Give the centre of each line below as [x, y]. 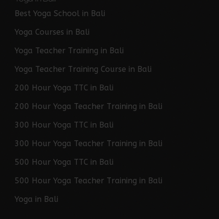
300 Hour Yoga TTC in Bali [64, 125]
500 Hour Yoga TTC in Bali [64, 162]
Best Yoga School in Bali [60, 13]
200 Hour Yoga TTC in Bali [64, 88]
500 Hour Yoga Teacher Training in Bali [88, 181]
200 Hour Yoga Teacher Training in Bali [88, 106]
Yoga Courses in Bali [52, 32]
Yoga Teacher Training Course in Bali [83, 69]
